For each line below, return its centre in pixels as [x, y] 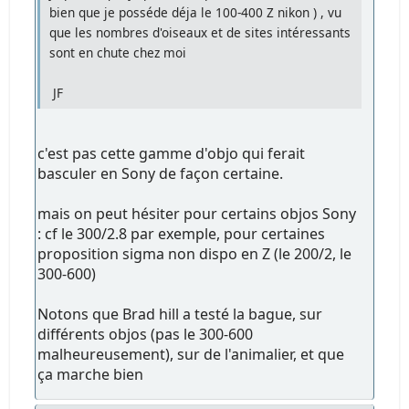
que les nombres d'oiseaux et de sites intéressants [200, 32]
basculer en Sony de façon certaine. [161, 173]
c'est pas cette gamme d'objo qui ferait [172, 153]
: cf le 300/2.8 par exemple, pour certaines [182, 233]
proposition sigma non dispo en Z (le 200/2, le [195, 253]
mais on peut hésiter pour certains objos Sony [197, 213]
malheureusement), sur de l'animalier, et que [191, 354]
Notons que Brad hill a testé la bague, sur [180, 314]
